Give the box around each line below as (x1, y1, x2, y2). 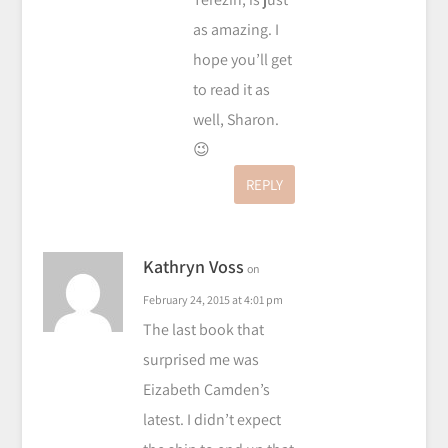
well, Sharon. (192, 109, 279, 131)
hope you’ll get (192, 49, 292, 71)
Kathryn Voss (142, 255, 244, 279)
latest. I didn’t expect (142, 409, 281, 431)
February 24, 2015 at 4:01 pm (142, 292, 283, 308)
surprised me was (142, 349, 259, 371)
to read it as (192, 79, 270, 101)
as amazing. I (192, 19, 279, 41)
